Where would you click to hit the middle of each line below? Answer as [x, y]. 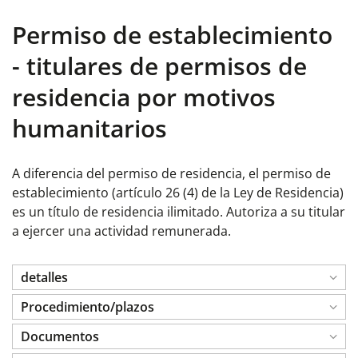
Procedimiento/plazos [88, 307]
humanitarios [89, 128]
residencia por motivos [144, 97]
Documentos [60, 336]
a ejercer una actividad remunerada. [121, 231]
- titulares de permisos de [159, 66]
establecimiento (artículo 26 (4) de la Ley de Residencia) [178, 193]
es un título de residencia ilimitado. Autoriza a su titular [179, 212]
